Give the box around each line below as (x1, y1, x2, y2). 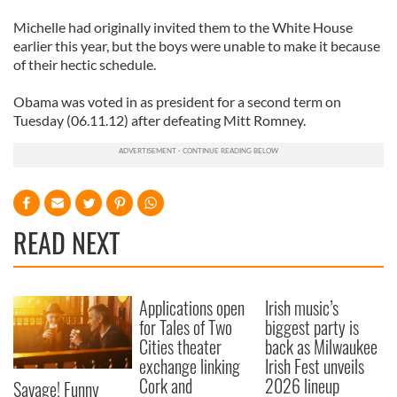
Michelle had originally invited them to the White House (13, 19, 353, 35)
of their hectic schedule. (13, 56, 156, 73)
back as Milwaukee (265, 333, 378, 360)
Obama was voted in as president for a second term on (13, 93, 341, 110)
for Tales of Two (139, 314, 233, 340)
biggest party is (265, 314, 360, 340)
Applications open (139, 294, 245, 321)
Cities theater (139, 333, 222, 360)
